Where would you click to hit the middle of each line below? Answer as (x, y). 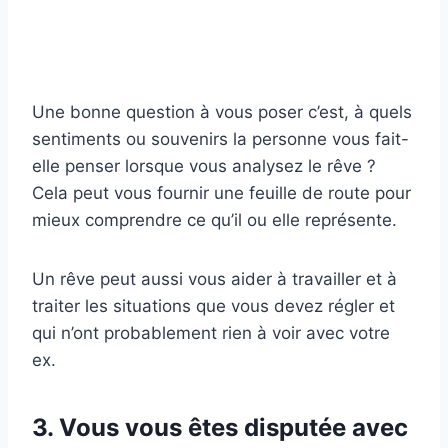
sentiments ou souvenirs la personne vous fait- (220, 138)
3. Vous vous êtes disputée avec (220, 427)
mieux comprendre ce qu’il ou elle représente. (214, 219)
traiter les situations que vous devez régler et (213, 305)
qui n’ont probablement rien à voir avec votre (211, 332)
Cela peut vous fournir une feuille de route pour (221, 192)
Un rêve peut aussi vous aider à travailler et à (214, 278)
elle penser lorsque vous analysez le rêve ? (204, 165)
